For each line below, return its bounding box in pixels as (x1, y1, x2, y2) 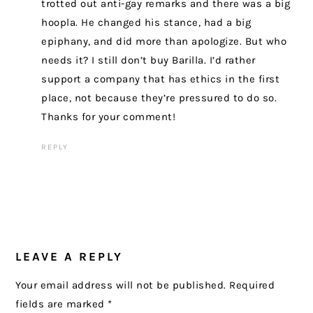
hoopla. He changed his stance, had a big (41, 16, 252, 29)
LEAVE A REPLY (15, 249, 124, 264)
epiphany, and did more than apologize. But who (41, 35, 287, 48)
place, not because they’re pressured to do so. (41, 92, 277, 105)
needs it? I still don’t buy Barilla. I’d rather (41, 54, 256, 67)
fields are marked (15, 298, 108, 311)
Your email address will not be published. (15, 279, 226, 292)
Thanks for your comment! (41, 110, 176, 124)
